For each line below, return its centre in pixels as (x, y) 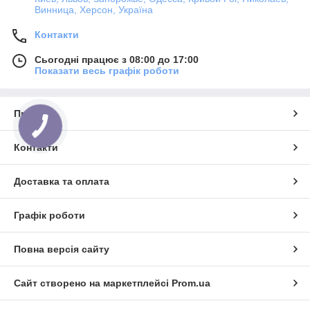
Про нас (33, 113)
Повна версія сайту (62, 249)
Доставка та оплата (62, 181)
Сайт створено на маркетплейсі (93, 283)
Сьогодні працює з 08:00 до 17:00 (117, 59)
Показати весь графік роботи (107, 70)
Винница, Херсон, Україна (94, 9)
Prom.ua (191, 283)
